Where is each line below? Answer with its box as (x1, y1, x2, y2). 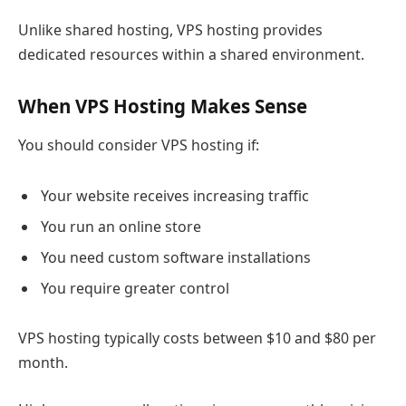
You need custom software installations (41, 246, 311, 267)
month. (18, 353, 68, 373)
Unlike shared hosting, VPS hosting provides (18, 19, 323, 40)
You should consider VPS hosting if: (18, 134, 259, 155)
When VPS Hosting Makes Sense (18, 92, 307, 119)
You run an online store (41, 216, 201, 237)
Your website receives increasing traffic (41, 185, 309, 206)
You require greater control (41, 277, 229, 298)
